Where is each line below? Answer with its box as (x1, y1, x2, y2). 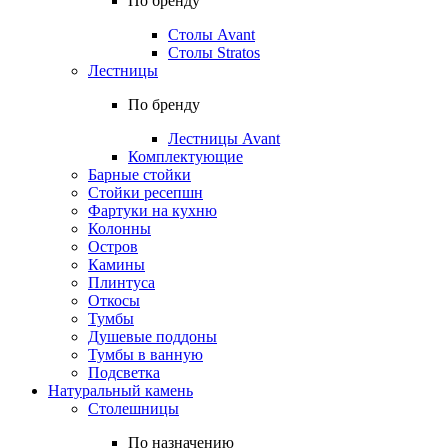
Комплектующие (128, 148, 243, 165)
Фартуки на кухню (88, 202, 217, 219)
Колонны (88, 220, 151, 237)
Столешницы (88, 400, 179, 417)
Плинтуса (88, 274, 155, 291)
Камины (88, 256, 145, 273)
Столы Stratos (168, 44, 260, 61)
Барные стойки (88, 166, 191, 183)
